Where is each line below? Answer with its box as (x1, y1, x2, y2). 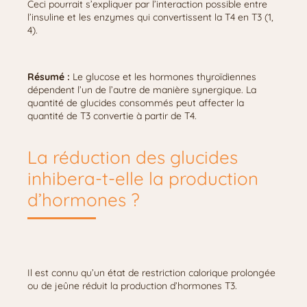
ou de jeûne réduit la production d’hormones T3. (27, 280, 237, 292)
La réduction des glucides (27, 146, 238, 169)
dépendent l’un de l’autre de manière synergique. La (27, 84, 256, 96)
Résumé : (27, 71, 70, 83)
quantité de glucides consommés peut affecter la (27, 97, 244, 109)
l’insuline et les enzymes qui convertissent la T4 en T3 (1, (27, 11, 273, 23)
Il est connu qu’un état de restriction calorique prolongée (27, 267, 275, 279)
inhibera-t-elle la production (27, 167, 258, 190)
